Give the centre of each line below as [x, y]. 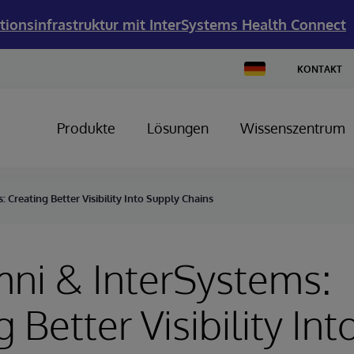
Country [261, 79]
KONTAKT [320, 69]
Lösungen [178, 128]
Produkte [86, 128]
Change [261, 67]
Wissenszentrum [293, 128]
